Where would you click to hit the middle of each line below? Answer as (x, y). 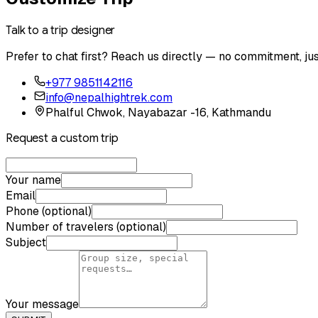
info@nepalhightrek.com (109, 98)
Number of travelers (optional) (86, 227)
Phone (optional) (49, 211)
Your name (33, 180)
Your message (42, 304)
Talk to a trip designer (61, 31)
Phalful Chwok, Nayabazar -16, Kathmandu (158, 113)
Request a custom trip (62, 138)
